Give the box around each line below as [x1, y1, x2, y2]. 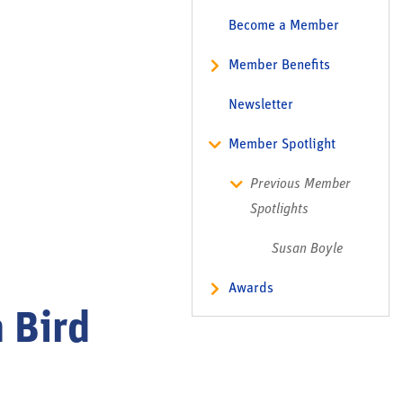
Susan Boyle [272, 242, 343, 256]
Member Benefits [228, 58, 330, 73]
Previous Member [250, 177, 351, 192]
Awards [228, 282, 273, 296]
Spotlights [250, 202, 309, 217]
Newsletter [228, 98, 293, 112]
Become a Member [228, 19, 339, 33]
